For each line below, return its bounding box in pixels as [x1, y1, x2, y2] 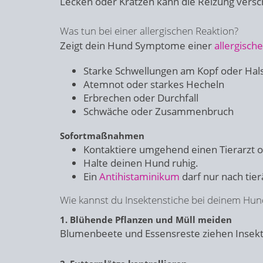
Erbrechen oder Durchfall [83, 91, 198, 104]
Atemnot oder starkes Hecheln [83, 77, 224, 91]
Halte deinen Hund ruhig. [83, 156, 198, 170]
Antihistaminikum [99, 170, 180, 183]
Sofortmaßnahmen [60, 130, 144, 141]
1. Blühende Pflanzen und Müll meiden [60, 214, 232, 225]
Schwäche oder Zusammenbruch [83, 104, 234, 118]
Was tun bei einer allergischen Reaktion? [60, 24, 238, 38]
